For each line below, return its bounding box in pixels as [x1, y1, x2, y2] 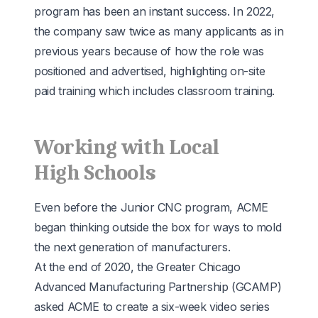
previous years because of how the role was [34, 43, 264, 58]
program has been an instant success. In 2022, [34, 4, 275, 18]
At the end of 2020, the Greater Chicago [34, 259, 241, 274]
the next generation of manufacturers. [34, 239, 231, 254]
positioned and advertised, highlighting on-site [34, 63, 265, 78]
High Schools [34, 160, 156, 185]
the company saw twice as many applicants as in [34, 23, 284, 38]
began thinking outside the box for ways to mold [34, 219, 282, 234]
